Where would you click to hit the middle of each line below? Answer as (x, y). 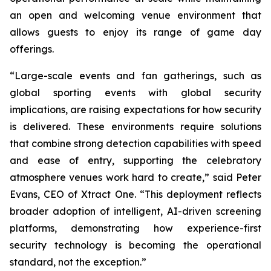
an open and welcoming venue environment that (135, 15)
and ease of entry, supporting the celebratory (135, 160)
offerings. (32, 49)
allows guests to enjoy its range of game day (135, 32)
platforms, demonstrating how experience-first (135, 228)
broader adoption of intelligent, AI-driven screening (135, 211)
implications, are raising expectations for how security (135, 109)
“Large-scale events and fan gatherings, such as (135, 76)
